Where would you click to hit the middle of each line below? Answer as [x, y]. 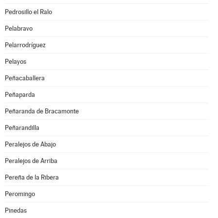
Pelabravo [19, 28]
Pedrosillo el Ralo [28, 12]
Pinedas [16, 210]
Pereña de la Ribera [32, 177]
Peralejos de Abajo [30, 144]
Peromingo [20, 194]
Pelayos [16, 62]
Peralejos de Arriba [31, 161]
